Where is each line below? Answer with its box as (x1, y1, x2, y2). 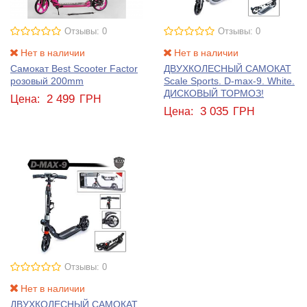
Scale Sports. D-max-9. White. (164, 75, 295, 87)
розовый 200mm (10, 75, 84, 87)
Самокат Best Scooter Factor (10, 63, 138, 75)
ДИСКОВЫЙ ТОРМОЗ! (164, 88, 264, 99)
